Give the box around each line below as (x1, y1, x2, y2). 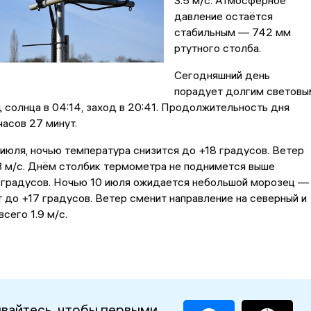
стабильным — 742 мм (174, 25, 291, 40)
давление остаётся (174, 9, 273, 24)
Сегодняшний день (174, 68, 270, 83)
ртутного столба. (174, 41, 261, 56)
